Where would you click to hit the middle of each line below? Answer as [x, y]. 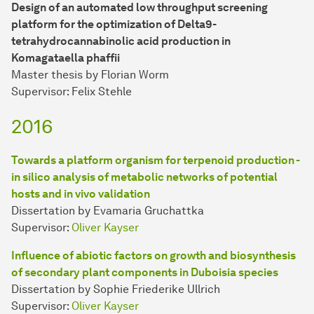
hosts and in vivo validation [81, 194]
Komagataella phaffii [66, 58]
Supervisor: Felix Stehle [71, 92]
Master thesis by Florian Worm [90, 75]
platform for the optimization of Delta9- [114, 25]
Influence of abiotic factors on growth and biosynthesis [153, 256]
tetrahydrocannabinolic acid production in [121, 41]
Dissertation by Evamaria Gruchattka [108, 211]
